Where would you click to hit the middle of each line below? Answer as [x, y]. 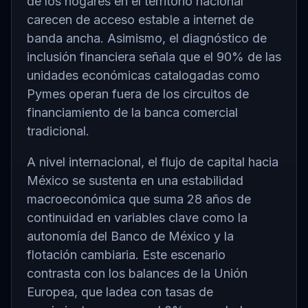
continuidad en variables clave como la [137, 217]
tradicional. [58, 131]
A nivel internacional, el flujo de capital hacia [153, 162]
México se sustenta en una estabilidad [135, 180]
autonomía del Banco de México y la [130, 236]
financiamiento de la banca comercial [132, 112]
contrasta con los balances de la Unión [137, 273]
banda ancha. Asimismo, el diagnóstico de [147, 38]
